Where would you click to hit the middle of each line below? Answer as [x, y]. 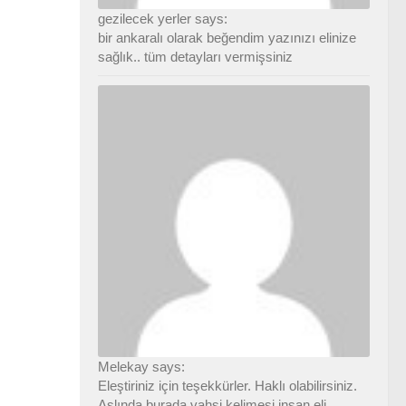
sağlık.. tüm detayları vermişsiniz [195, 56]
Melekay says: [141, 366]
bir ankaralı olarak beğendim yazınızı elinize [227, 37]
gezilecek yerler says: [163, 18]
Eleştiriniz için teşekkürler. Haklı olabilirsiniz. [227, 385]
